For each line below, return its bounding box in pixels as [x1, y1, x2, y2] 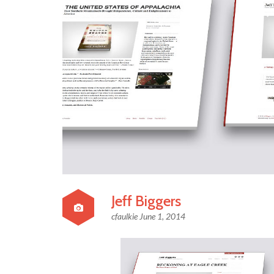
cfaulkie [111, 210, 139, 221]
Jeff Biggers [111, 191, 181, 210]
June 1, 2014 [139, 210, 185, 221]
